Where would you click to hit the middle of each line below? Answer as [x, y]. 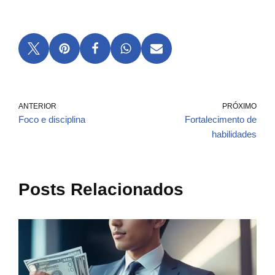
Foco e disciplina [52, 120]
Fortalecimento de [221, 120]
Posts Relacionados [101, 190]
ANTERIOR [37, 107]
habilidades [234, 134]
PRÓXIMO [239, 107]
